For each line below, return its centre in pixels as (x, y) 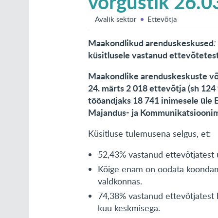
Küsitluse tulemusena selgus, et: (150, 133)
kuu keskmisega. (129, 208)
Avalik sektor (116, 19)
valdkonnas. (120, 181)
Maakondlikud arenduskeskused (151, 43)
